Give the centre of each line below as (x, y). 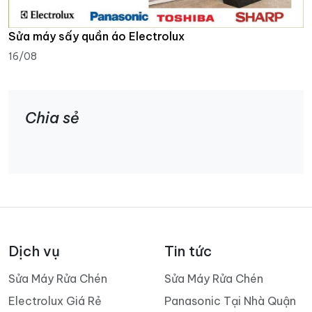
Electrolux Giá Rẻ (55, 301)
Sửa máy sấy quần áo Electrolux (96, 36)
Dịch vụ (34, 251)
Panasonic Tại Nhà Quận (230, 301)
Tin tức (188, 251)
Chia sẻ (52, 117)
